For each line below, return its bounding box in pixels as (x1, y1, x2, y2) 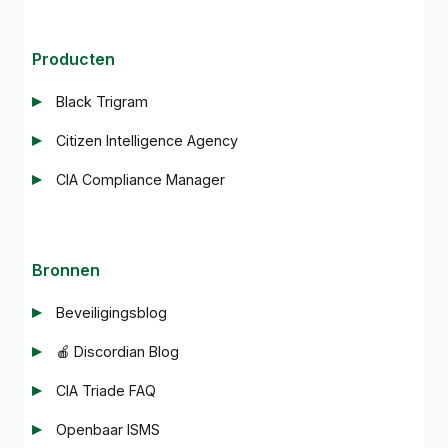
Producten (32, 48, 115, 69)
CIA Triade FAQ (56, 381, 156, 399)
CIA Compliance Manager (56, 170, 225, 188)
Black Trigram (56, 92, 148, 110)
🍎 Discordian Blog (56, 342, 179, 360)
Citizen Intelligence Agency (56, 131, 238, 149)
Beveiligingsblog (56, 303, 167, 321)
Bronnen (32, 259, 100, 280)
